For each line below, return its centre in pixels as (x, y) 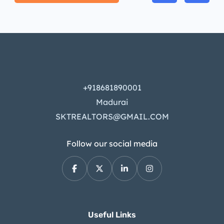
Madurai (112, 102)
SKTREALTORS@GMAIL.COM (112, 117)
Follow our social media (112, 144)
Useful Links (112, 215)
